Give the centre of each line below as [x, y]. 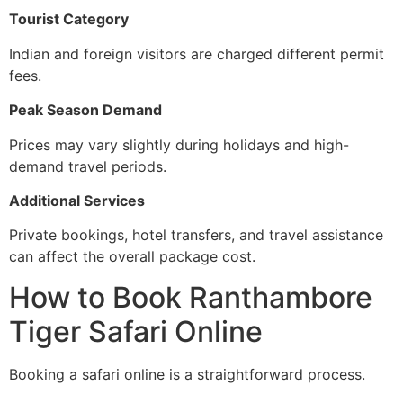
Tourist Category [69, 19]
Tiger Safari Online [136, 331]
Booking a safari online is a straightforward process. [187, 374]
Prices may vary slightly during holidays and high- [179, 144]
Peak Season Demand [85, 110]
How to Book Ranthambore [191, 297]
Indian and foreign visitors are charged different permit [197, 54]
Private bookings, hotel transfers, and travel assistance [196, 235]
